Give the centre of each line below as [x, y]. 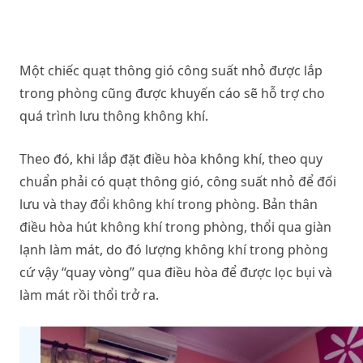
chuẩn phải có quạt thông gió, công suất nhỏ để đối [178, 181]
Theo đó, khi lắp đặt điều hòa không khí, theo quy [171, 158]
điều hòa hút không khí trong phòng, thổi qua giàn [175, 226]
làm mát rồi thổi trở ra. [89, 295]
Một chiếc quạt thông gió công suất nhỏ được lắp [171, 70]
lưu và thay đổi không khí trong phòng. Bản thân [169, 204]
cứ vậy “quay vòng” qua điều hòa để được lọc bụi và [176, 272]
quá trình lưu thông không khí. [114, 115]
